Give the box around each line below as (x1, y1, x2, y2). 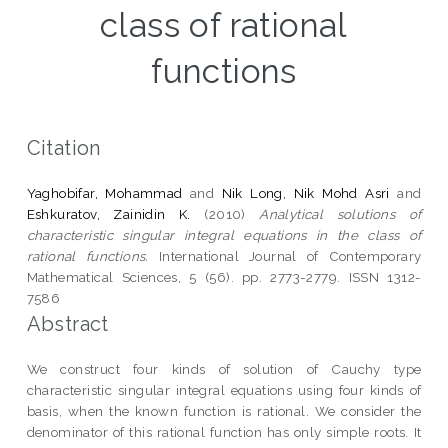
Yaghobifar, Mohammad (26, 184, 183, 201)
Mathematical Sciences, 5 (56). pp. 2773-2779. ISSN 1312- (26, 268, 422, 285)
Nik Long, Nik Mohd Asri (221, 184, 390, 201)
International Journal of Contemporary (148, 247, 422, 264)
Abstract (26, 311, 109, 336)
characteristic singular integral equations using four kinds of (26, 381, 422, 398)
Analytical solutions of (259, 205, 422, 222)
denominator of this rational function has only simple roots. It (26, 423, 422, 440)
